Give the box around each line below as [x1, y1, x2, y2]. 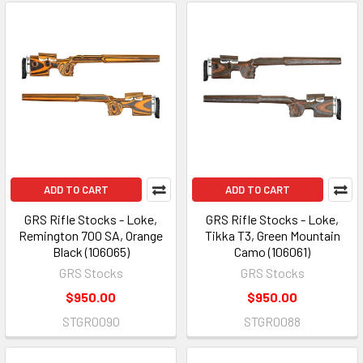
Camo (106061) [234, 244, 310, 259]
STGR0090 [62, 314, 120, 329]
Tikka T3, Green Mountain [204, 228, 340, 243]
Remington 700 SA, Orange [19, 228, 163, 243]
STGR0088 [244, 314, 301, 329]
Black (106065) [52, 244, 130, 259]
